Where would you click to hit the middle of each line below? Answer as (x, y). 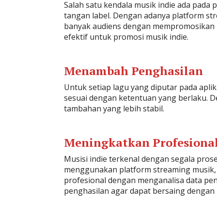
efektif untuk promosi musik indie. (126, 37)
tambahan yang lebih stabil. (114, 108)
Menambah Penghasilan (133, 71)
